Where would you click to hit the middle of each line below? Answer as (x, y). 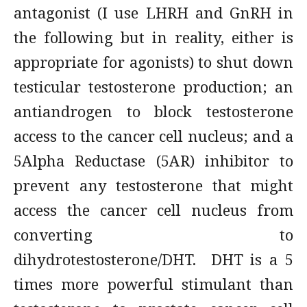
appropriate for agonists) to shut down (153, 62)
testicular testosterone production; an (153, 86)
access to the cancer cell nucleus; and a (153, 136)
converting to (153, 234)
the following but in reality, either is (153, 37)
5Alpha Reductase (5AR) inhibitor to (153, 160)
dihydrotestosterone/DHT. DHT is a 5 (153, 259)
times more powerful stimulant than (153, 284)
